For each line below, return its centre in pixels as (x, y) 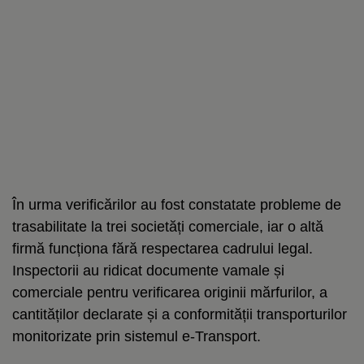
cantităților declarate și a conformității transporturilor (180, 314)
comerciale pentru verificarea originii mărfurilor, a (170, 292)
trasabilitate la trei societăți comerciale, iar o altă (168, 226)
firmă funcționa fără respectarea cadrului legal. (162, 248)
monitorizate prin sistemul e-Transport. (136, 336)
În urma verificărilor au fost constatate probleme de (177, 204)
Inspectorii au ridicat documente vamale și (148, 270)
